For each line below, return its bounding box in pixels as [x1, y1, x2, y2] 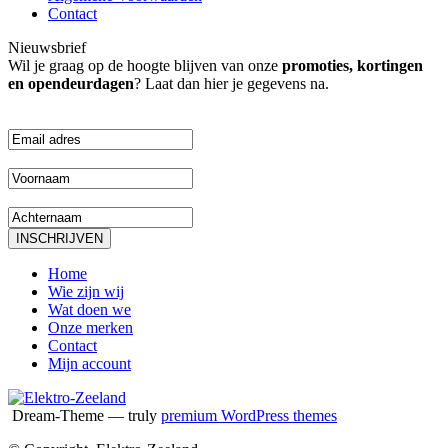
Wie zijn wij [48, 283, 124, 301]
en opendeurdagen [8, 75, 134, 93]
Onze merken [48, 319, 133, 337]
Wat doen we [48, 301, 131, 319]
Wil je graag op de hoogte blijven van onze [8, 57, 282, 75]
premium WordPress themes [161, 407, 337, 425]
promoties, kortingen [282, 57, 423, 75]
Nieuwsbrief [8, 39, 86, 57]
